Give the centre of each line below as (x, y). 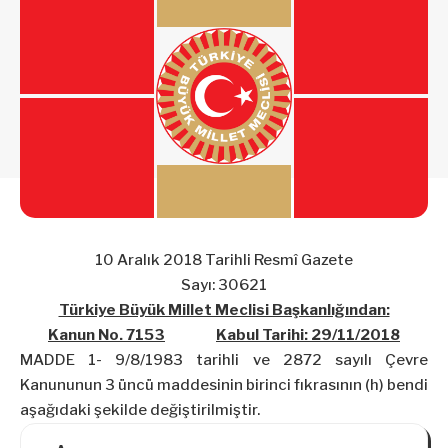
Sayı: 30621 (224, 285)
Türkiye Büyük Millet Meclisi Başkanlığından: (224, 310)
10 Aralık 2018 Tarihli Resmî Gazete (224, 260)
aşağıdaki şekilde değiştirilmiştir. (140, 410)
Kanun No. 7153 (106, 335)
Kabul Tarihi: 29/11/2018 (308, 335)
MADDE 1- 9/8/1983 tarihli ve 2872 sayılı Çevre (224, 360)
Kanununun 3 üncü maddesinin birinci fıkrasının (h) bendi (224, 385)
